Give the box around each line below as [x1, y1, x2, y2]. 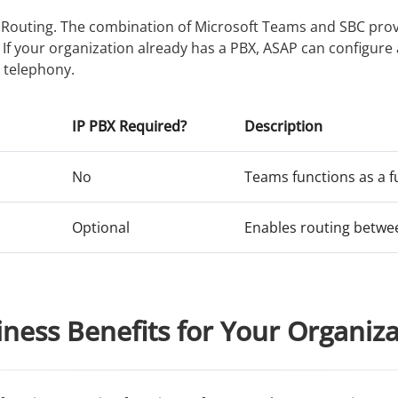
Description [243, 115, 322, 136]
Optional [71, 217, 130, 237]
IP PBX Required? [71, 115, 187, 136]
